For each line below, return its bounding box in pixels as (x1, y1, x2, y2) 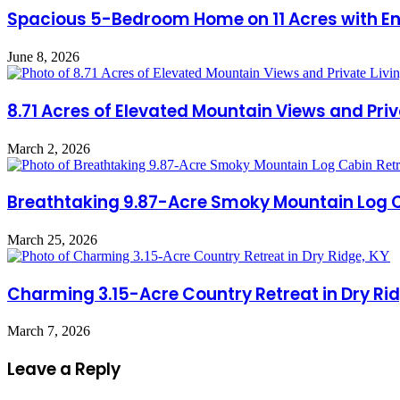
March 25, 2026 (7, 232, 97, 247)
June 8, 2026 (7, 49, 79, 65)
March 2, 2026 (7, 140, 90, 156)
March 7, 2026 (7, 323, 90, 339)
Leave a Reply (7, 357, 121, 382)
